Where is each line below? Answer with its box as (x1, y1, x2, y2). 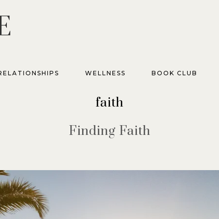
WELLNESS (85, 69, 126, 77)
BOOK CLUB (151, 69, 197, 77)
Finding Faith (68, 123, 151, 139)
